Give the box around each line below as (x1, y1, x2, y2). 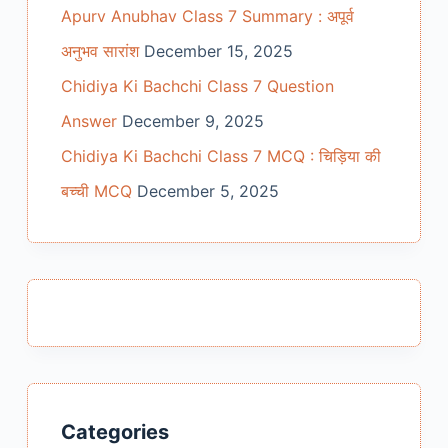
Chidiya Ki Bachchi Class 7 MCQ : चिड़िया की (60, 146, 381, 167)
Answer (60, 111, 117, 132)
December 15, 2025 (143, 41, 293, 62)
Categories (60, 420, 169, 445)
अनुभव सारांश (60, 41, 139, 62)
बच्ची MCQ (60, 181, 132, 202)
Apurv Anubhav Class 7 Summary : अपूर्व (60, 6, 354, 27)
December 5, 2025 (136, 181, 279, 202)
